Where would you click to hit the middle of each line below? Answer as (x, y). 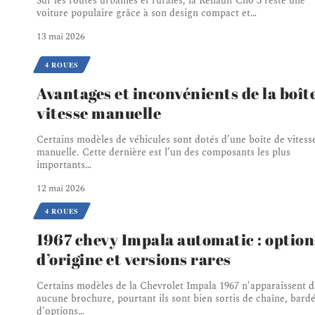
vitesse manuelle (99, 113)
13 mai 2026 (61, 36)
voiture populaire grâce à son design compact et (143, 13)
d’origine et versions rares (134, 259)
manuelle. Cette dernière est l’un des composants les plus (163, 153)
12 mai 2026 (61, 189)
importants (61, 165)
